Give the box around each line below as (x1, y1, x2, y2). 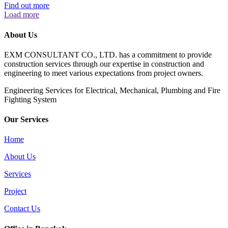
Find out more (4, 1, 49, 10)
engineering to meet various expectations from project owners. (4, 68, 203, 77)
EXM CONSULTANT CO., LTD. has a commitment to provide (4, 50, 212, 59)
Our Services (4, 115, 48, 124)
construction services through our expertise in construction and (4, 59, 204, 68)
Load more (4, 10, 39, 19)
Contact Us (4, 204, 40, 213)
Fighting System (4, 95, 56, 104)
